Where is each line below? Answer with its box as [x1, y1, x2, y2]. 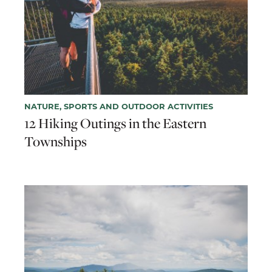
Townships [24, 132, 87, 151]
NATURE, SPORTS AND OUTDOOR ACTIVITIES [24, 101, 213, 112]
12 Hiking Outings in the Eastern [24, 114, 206, 133]
